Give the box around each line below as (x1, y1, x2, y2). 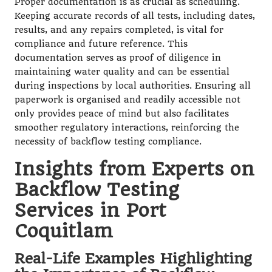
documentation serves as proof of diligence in (15, 52, 221, 63)
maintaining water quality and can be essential (15, 66, 229, 77)
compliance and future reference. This (15, 38, 188, 49)
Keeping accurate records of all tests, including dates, (15, 10, 255, 21)
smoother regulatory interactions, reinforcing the (15, 122, 239, 133)
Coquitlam (15, 219, 113, 242)
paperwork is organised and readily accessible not (15, 94, 240, 105)
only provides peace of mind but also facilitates (15, 108, 229, 119)
